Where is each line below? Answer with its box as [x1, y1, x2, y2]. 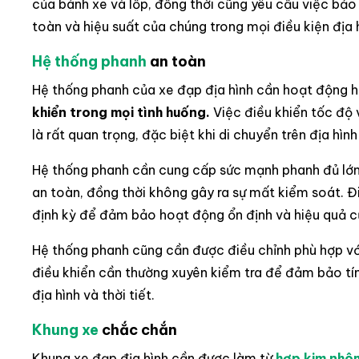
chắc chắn [99, 321, 177, 340]
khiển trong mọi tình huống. [32, 104, 210, 121]
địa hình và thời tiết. [32, 287, 155, 304]
